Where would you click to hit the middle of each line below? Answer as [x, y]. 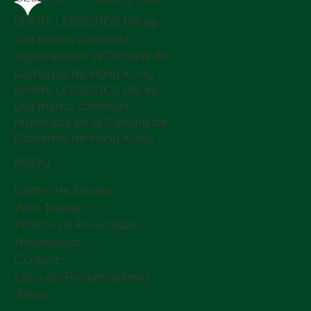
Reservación [49, 242]
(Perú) [31, 294]
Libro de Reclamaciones [82, 277]
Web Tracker [49, 208]
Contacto [40, 260]
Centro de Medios [64, 190]
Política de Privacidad [75, 225]
